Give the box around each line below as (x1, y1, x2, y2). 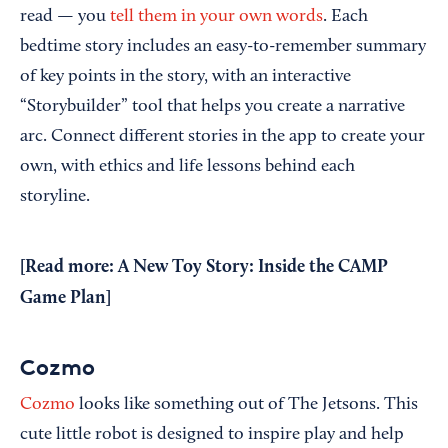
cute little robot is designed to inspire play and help (20, 426, 404, 445)
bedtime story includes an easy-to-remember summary (20, 38, 426, 57)
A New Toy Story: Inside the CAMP (118, 258, 388, 277)
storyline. (20, 188, 90, 207)
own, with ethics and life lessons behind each (20, 158, 355, 177)
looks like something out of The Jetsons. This (75, 396, 418, 415)
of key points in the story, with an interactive (20, 68, 351, 87)
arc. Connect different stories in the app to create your (20, 128, 425, 147)
